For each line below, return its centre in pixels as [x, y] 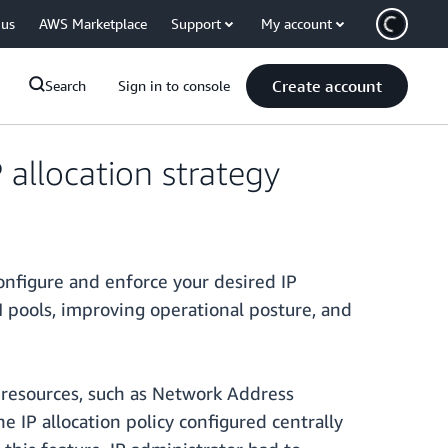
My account [296, 23]
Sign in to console [174, 85]
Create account [327, 86]
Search [65, 85]
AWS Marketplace [93, 23]
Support [196, 23]
